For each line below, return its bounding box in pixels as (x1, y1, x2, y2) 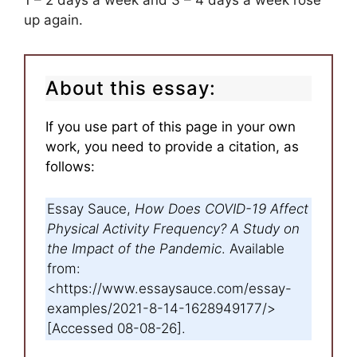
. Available (222, 240, 284, 257)
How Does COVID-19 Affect (135, 200, 308, 217)
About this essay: (45, 76, 216, 100)
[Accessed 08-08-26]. (47, 320, 186, 336)
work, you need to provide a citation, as (45, 139, 299, 155)
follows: (45, 159, 95, 175)
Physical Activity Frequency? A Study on (47, 220, 300, 237)
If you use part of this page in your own (45, 119, 296, 135)
